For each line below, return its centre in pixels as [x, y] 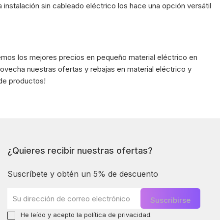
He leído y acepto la [52, 215]
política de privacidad [117, 215]
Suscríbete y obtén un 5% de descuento [83, 174]
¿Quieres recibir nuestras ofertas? [80, 151]
